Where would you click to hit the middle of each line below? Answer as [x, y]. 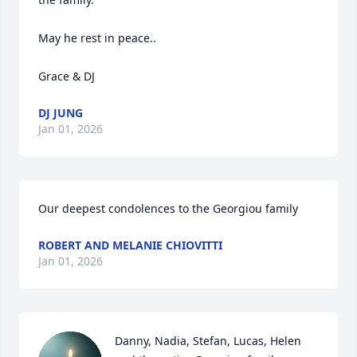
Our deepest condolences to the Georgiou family [168, 209]
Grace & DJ [67, 76]
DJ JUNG [61, 113]
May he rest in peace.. [97, 38]
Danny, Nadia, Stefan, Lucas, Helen [208, 341]
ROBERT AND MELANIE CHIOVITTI [130, 245]
